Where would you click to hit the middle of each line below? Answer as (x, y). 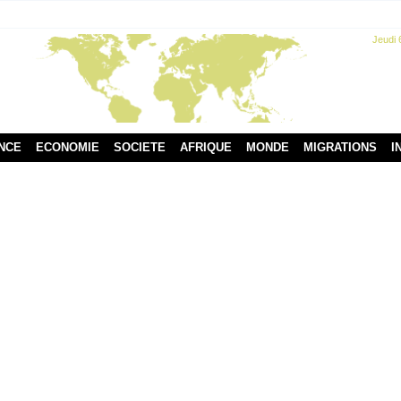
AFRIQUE (205, 147)
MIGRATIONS (340, 147)
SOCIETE (139, 147)
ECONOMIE (67, 147)
